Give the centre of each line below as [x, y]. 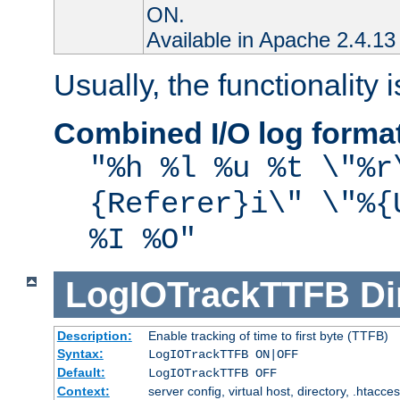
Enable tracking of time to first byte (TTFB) [268, 336]
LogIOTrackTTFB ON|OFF [223, 355]
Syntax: [80, 354]
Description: [94, 336]
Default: [81, 373]
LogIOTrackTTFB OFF [212, 374]
